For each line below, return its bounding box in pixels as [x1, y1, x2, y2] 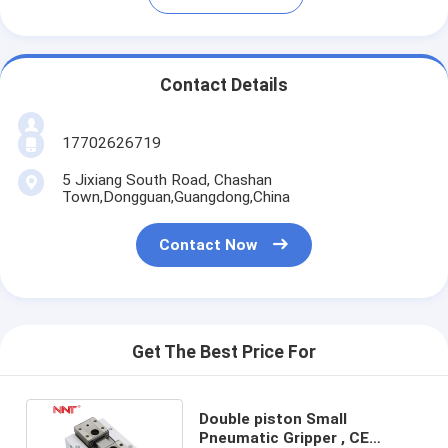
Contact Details [160, 75, 288, 96]
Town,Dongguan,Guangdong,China [61, 187, 290, 206]
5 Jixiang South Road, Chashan [61, 170, 272, 189]
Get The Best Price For [132, 342, 316, 363]
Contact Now [159, 236, 258, 255]
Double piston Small [198, 409, 347, 428]
